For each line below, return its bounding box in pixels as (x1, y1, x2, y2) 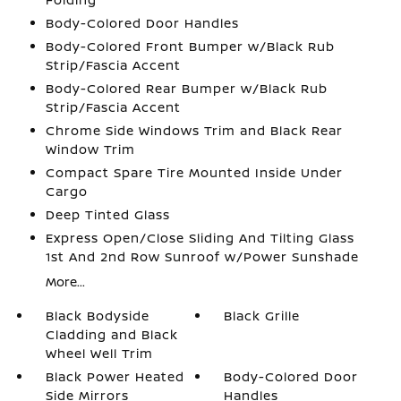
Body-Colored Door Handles (45, 14, 239, 31)
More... (45, 273, 85, 290)
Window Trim (45, 141, 135, 158)
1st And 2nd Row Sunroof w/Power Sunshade (45, 248, 359, 265)
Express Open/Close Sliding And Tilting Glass (45, 229, 354, 246)
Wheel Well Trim (45, 345, 153, 362)
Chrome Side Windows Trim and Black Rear (45, 122, 343, 139)
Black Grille (224, 307, 301, 324)
